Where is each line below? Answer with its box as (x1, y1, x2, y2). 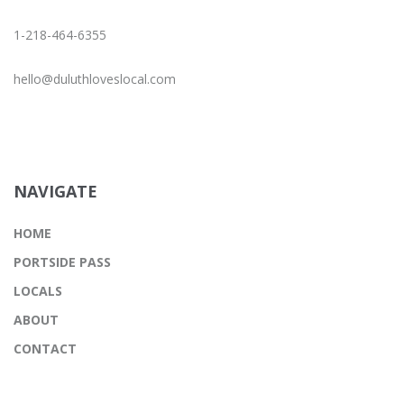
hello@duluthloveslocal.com (14, 69, 176, 87)
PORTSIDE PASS (14, 252, 111, 271)
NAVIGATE (14, 179, 97, 202)
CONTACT (14, 339, 77, 357)
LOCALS (14, 281, 62, 299)
